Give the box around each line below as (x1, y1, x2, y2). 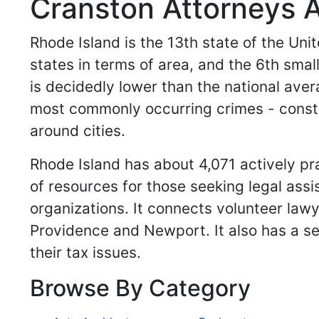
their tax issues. (30, 244, 145, 262)
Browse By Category (30, 274, 251, 303)
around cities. (30, 122, 125, 140)
